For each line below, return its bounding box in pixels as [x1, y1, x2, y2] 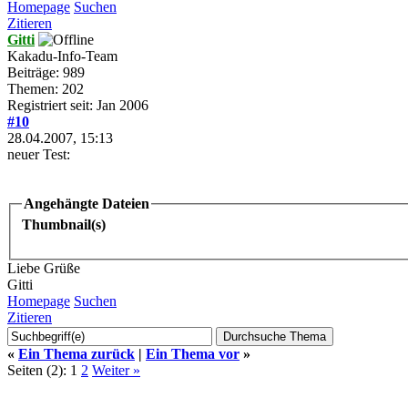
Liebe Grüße [7, 260, 80, 277]
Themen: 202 [7, 80, 84, 97]
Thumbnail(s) [22, 217, 106, 233]
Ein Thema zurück [18, 345, 135, 362]
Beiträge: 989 [7, 64, 85, 80]
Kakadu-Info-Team [7, 47, 117, 64]
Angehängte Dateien [24, 195, 149, 211]
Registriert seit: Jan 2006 [7, 97, 148, 113]
